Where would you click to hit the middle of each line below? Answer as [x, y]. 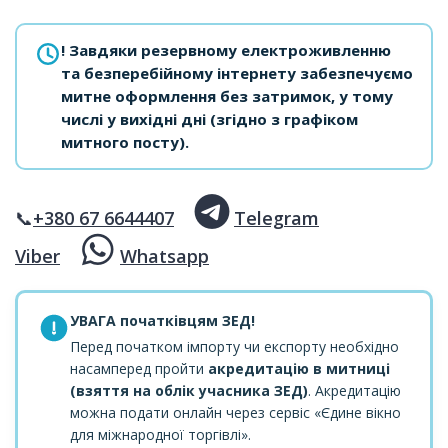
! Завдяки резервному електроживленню [226, 49]
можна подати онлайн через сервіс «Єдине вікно [235, 412]
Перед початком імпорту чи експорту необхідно [234, 346]
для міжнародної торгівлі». [160, 434]
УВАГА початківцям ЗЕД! [162, 320]
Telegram [276, 217]
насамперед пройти [138, 368]
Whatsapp [164, 255]
